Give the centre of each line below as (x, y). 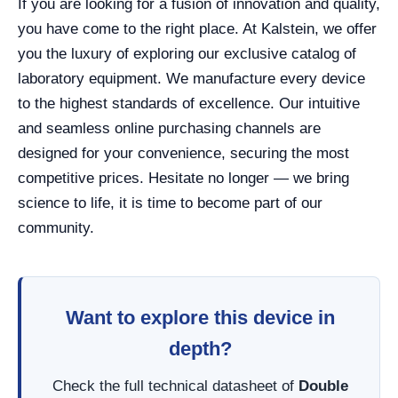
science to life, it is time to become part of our (170, 203)
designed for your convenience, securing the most (183, 153)
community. (56, 228)
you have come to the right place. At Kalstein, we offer (197, 29)
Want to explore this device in (200, 318)
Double (323, 386)
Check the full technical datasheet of (175, 386)
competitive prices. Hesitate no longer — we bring (183, 178)
